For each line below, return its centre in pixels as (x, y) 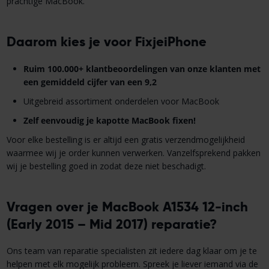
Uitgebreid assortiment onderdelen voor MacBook (121, 101)
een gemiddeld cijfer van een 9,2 (90, 82)
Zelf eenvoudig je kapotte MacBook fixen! (109, 120)
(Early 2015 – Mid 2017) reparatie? (111, 224)
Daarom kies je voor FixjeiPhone (106, 41)
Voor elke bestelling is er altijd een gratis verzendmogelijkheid (125, 139)
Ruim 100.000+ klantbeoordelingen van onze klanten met (142, 68)
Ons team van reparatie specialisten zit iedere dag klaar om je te (131, 251)
